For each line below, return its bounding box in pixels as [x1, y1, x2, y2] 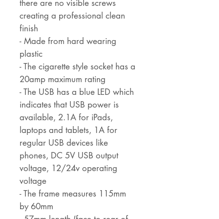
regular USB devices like [20, 137, 108, 149]
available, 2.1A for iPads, [20, 112, 113, 123]
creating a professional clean [20, 10, 125, 22]
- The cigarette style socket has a [20, 61, 135, 72]
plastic [20, 48, 43, 60]
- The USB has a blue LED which [20, 87, 134, 98]
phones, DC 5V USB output [20, 150, 118, 161]
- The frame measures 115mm [20, 188, 126, 199]
